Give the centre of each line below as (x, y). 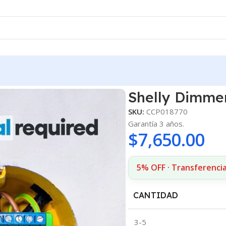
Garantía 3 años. (156, 123)
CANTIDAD (155, 195)
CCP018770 (167, 111)
